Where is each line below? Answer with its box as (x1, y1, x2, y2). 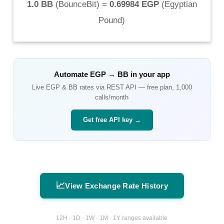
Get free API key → (82, 115, 141, 123)
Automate (53, 69, 90, 78)
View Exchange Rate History (65, 181, 168, 190)
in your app (128, 69, 170, 78)
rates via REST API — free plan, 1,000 (77, 83, 192, 91)
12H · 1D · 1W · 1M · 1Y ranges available (56, 214, 168, 222)
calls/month (95, 93, 129, 101)
